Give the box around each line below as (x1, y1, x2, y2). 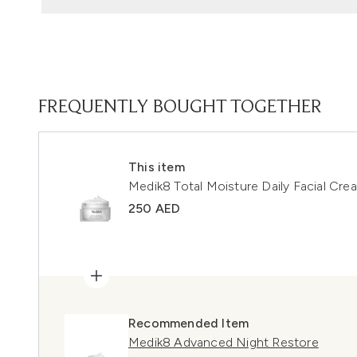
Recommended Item (128, 316, 249, 331)
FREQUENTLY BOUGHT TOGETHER (38, 98, 322, 117)
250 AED (128, 201, 181, 216)
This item (128, 159, 185, 175)
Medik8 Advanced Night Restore (128, 335, 319, 350)
